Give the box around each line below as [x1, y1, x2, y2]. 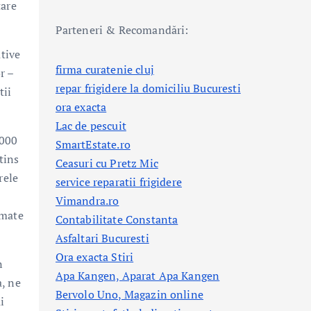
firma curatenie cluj [55, 62, 154, 77]
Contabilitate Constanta [55, 212, 178, 227]
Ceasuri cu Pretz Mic [55, 155, 158, 171]
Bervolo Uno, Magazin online [55, 287, 203, 302]
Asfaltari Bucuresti [55, 230, 149, 246]
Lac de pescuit [55, 118, 126, 133]
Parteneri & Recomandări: [55, 22, 189, 37]
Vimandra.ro [55, 193, 119, 208]
